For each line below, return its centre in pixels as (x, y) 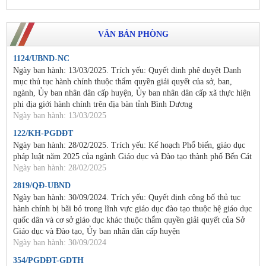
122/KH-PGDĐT (43, 133)
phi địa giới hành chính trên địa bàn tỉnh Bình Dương (103, 104)
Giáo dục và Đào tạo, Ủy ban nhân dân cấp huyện (96, 231)
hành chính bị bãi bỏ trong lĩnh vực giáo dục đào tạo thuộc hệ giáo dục (132, 209)
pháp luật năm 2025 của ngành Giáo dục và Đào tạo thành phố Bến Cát (132, 156)
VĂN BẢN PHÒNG (133, 34)
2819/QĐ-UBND (42, 186)
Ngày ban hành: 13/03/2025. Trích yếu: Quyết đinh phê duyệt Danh (127, 70)
